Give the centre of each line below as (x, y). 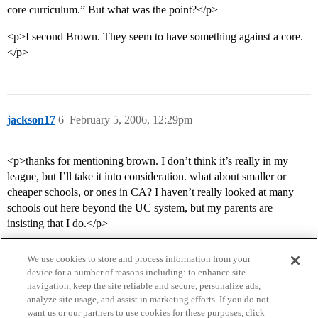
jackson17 (31, 120)
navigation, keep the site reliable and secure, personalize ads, (144, 286)
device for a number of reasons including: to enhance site (137, 272)
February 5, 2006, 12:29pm (131, 120)
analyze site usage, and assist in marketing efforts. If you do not (148, 299)
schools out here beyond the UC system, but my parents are (140, 208)
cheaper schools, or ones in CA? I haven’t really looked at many (150, 192)
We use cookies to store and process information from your (139, 259)
